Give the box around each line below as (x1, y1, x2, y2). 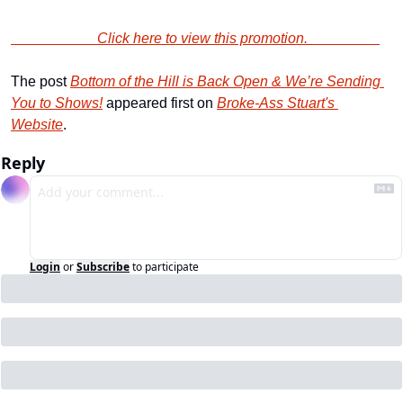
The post (11, 74, 70, 89)
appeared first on (103, 95, 217, 111)
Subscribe (76, 259, 130, 274)
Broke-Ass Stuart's (217, 95, 335, 111)
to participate (132, 259, 199, 274)
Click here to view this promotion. (97, 31, 380, 46)
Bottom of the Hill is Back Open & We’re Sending (70, 74, 381, 89)
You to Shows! (11, 95, 103, 111)
